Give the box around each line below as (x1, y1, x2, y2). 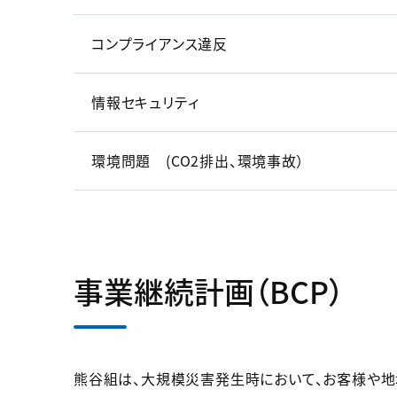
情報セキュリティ (91, 91, 199, 113)
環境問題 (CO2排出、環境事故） (91, 150, 305, 172)
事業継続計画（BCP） (74, 269, 344, 314)
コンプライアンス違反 (91, 33, 228, 55)
